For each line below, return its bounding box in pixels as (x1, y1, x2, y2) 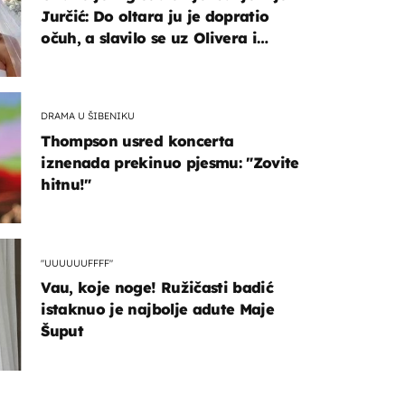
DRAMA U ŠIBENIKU (41, 109, 136, 123)
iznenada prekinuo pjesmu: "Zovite (41, 153, 299, 172)
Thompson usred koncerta (41, 131, 234, 150)
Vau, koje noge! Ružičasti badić (41, 278, 274, 297)
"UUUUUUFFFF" (41, 256, 114, 269)
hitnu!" (41, 174, 91, 193)
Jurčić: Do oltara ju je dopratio (41, 6, 269, 25)
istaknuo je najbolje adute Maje (41, 300, 275, 319)
